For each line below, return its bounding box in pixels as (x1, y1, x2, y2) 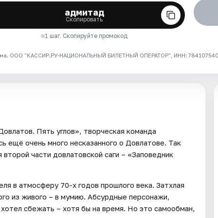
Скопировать (66, 15, 103, 23)
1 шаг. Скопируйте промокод (45, 32, 128, 39)
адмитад (64, 6, 104, 18)
